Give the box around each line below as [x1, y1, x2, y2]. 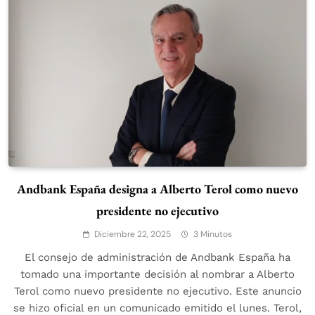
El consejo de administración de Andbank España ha [25, 250, 290, 264]
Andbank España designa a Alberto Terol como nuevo [17, 180, 298, 197]
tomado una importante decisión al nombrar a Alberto [20, 267, 295, 281]
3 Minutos [193, 228, 232, 240]
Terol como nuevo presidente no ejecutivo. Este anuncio [13, 284, 302, 297]
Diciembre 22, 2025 [94, 228, 171, 240]
